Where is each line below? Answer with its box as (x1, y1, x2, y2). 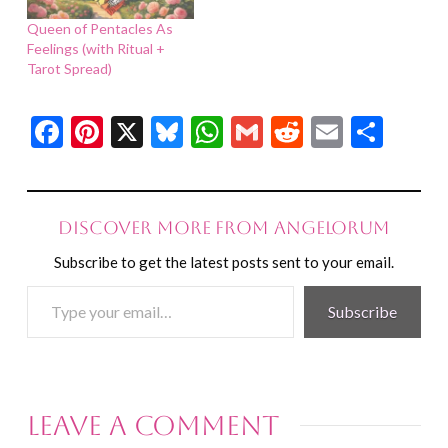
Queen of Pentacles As (26, 20, 173, 38)
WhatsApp (222, 111, 371, 151)
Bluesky (182, 111, 292, 151)
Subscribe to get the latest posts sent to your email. (53, 253, 394, 272)
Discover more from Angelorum (58, 217, 390, 239)
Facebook (62, 111, 195, 151)
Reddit (302, 111, 394, 151)
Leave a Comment (26, 409, 280, 441)
